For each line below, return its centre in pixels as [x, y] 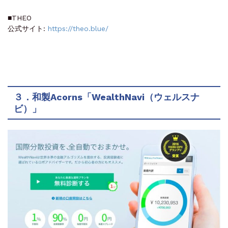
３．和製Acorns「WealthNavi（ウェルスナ [107, 97]
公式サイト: [28, 29]
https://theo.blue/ [78, 29]
